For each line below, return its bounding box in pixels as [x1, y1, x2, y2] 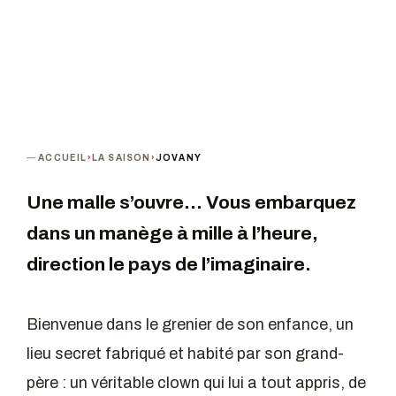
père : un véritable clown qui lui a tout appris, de [27, 373, 366, 392]
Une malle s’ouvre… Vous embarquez [27, 193, 356, 213]
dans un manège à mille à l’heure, [27, 224, 318, 244]
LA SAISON [91, 153, 151, 164]
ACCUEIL [38, 153, 88, 164]
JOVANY [155, 153, 202, 164]
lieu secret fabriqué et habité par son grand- [27, 344, 344, 362]
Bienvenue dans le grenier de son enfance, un [27, 315, 354, 333]
